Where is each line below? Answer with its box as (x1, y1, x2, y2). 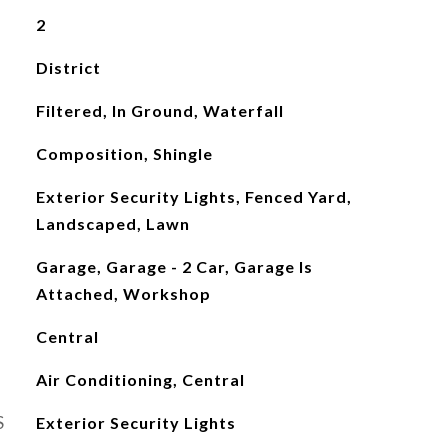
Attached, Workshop (35, 284, 211, 303)
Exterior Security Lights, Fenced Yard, (35, 187, 352, 206)
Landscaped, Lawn (35, 214, 190, 233)
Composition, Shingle (35, 144, 213, 163)
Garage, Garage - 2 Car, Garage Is (35, 257, 313, 276)
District (35, 58, 101, 77)
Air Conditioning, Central (35, 370, 245, 389)
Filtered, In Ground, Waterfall (35, 101, 284, 120)
